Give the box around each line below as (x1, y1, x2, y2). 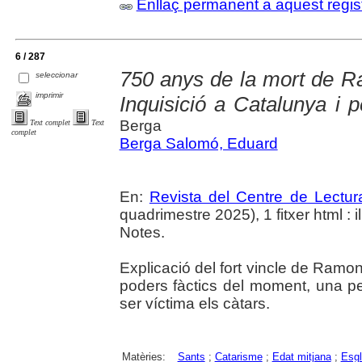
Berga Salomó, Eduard (119, 134, 278, 152)
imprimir (36, 90, 64, 100)
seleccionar (36, 70, 78, 80)
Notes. (119, 223, 165, 241)
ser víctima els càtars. (119, 294, 270, 312)
